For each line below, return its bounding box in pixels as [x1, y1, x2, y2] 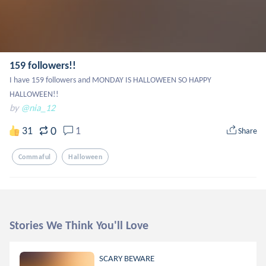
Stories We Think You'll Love [9, 218, 148, 232]
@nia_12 [21, 102, 55, 113]
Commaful [18, 153, 51, 161]
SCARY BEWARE [99, 253, 155, 264]
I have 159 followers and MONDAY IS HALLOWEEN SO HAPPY [9, 75, 211, 85]
